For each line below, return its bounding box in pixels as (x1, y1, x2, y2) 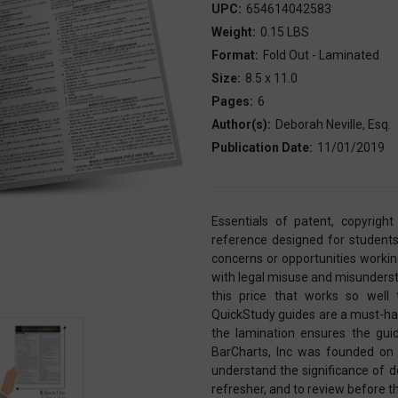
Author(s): (211, 116, 271, 131)
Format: (211, 47, 259, 62)
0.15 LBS (259, 24, 309, 39)
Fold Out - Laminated (262, 47, 379, 62)
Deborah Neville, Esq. (275, 116, 391, 131)
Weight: (211, 24, 256, 39)
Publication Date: (211, 139, 313, 155)
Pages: (211, 93, 253, 108)
